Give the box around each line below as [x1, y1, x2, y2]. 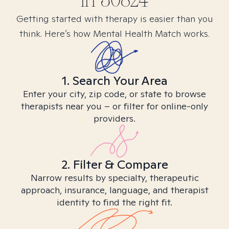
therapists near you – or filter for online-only [21, 100, 208, 112]
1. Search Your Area [61, 73, 168, 88]
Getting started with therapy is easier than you [16, 13, 213, 25]
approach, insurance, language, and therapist [20, 184, 209, 196]
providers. [94, 112, 135, 124]
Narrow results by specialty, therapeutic [30, 172, 199, 184]
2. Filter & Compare [61, 156, 168, 172]
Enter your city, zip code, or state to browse [23, 88, 206, 100]
